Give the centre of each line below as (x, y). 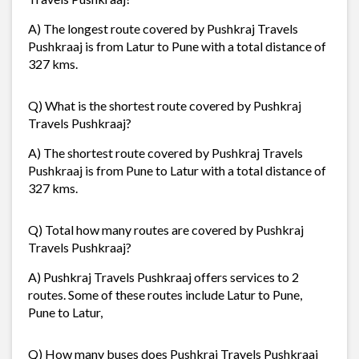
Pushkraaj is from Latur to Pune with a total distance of (177, 46)
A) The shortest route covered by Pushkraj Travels (165, 152)
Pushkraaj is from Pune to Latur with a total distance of (177, 170)
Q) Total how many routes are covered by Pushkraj (166, 229)
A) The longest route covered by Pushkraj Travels (163, 28)
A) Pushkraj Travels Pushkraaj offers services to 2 (163, 276)
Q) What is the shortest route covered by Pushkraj (165, 105)
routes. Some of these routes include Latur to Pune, (165, 294)
